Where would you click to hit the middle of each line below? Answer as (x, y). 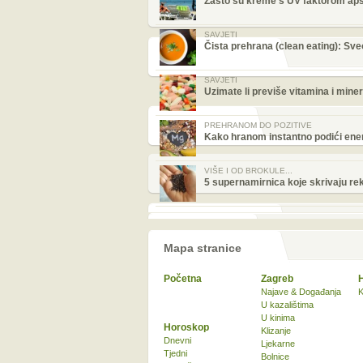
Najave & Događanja (301, 292)
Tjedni (175, 353)
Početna (183, 279)
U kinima (278, 318)
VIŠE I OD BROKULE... (248, 171)
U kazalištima (287, 305)
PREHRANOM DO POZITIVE (258, 125)
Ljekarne (278, 344)
